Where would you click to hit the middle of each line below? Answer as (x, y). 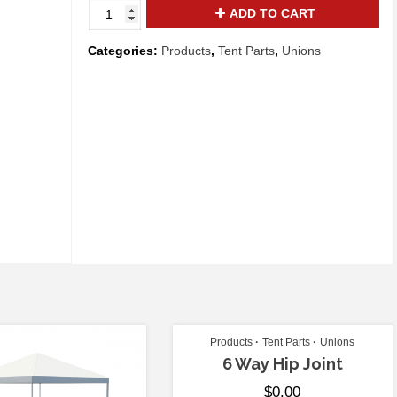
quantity (113, 62)
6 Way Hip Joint (282, 364)
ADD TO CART (272, 14)
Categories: (125, 51)
